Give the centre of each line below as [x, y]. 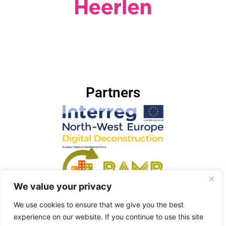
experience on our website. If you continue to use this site [108, 217]
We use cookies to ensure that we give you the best [99, 205]
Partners [113, 92]
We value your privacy [63, 186]
